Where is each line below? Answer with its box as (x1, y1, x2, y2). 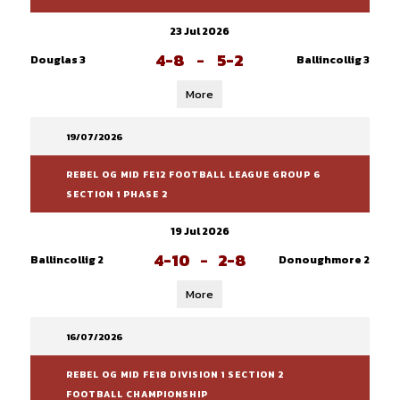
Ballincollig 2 (29, 252, 104, 268)
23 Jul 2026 (170, 23, 230, 39)
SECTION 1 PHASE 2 (65, 187, 168, 201)
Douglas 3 (29, 52, 86, 68)
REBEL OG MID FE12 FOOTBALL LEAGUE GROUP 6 (65, 168, 321, 181)
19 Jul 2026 (170, 223, 229, 239)
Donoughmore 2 (278, 252, 370, 268)
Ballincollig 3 (296, 52, 370, 68)
